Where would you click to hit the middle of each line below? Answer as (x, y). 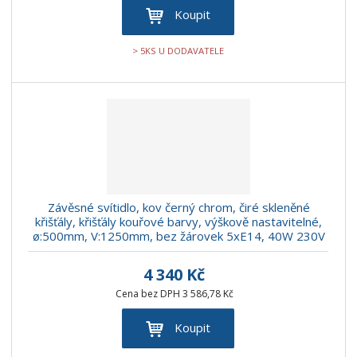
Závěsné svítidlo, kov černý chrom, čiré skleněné (178, 208)
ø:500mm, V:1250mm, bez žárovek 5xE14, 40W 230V (178, 236)
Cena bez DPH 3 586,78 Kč (174, 294)
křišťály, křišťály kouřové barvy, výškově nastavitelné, (178, 222)
